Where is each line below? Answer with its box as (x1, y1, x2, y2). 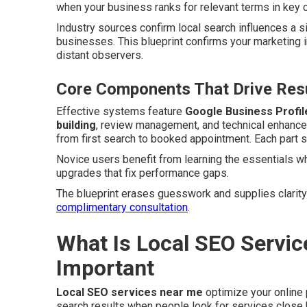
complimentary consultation (56, 201, 188, 214)
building (56, 119, 96, 132)
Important (56, 255, 154, 281)
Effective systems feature (56, 105, 185, 118)
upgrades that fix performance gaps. (56, 167, 229, 180)
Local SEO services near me (56, 286, 203, 299)
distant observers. (56, 49, 143, 62)
